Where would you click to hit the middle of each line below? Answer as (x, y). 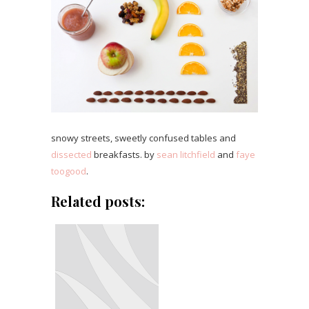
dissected (71, 154)
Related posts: (98, 201)
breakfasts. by (124, 154)
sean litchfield (186, 154)
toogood (69, 171)
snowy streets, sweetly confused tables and (143, 138)
